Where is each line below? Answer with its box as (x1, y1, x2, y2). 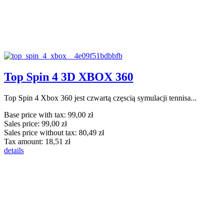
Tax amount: (4, 137, 45, 146)
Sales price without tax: (4, 128, 79, 137)
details (4, 146, 24, 155)
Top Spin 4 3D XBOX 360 (4, 70, 133, 83)
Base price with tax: (4, 110, 68, 119)
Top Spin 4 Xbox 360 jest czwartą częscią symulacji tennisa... (4, 93, 197, 102)
